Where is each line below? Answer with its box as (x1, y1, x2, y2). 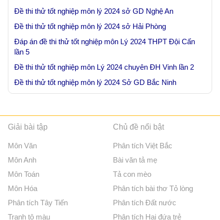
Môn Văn (8, 141, 37, 150)
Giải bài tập (8, 123, 48, 131)
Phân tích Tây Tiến (8, 198, 68, 207)
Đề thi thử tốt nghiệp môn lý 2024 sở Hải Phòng (14, 22, 166, 30)
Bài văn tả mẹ (113, 156, 158, 164)
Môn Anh (8, 156, 36, 164)
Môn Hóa (8, 184, 37, 192)
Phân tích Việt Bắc (113, 141, 173, 150)
